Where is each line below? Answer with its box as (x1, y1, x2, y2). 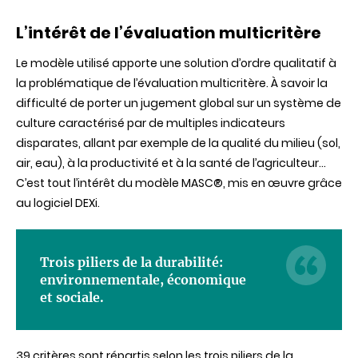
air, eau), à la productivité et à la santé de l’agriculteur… (16, 155, 326, 172)
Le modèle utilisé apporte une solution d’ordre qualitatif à (16, 55, 336, 72)
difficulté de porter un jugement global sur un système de (16, 95, 341, 112)
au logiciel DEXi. (16, 195, 100, 212)
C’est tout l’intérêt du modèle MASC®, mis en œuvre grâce (16, 175, 342, 192)
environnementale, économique (40, 272, 246, 288)
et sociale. (40, 289, 104, 306)
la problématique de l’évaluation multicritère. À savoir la (16, 75, 328, 92)
